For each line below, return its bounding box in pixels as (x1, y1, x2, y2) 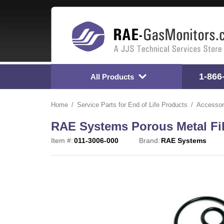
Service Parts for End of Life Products (77, 101, 187, 109)
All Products (90, 72, 134, 81)
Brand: (139, 136, 160, 145)
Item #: (51, 136, 73, 145)
